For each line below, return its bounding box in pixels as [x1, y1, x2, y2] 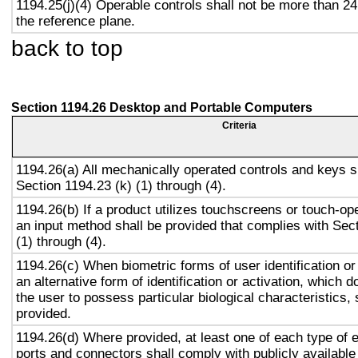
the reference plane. [16, 13, 135, 29]
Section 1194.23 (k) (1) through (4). [16, 177, 226, 193]
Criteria [222, 120, 257, 131]
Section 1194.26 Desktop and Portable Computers [11, 101, 312, 114]
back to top [11, 35, 123, 61]
